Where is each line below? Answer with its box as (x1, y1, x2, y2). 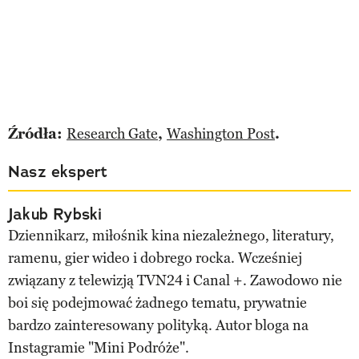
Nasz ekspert (8, 160, 108, 182)
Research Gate (67, 124, 158, 143)
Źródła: (8, 124, 67, 143)
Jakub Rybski (8, 203, 103, 224)
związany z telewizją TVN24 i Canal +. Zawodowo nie (8, 271, 342, 289)
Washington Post (167, 124, 275, 143)
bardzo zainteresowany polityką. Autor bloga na (8, 316, 309, 334)
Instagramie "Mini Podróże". (8, 338, 189, 357)
